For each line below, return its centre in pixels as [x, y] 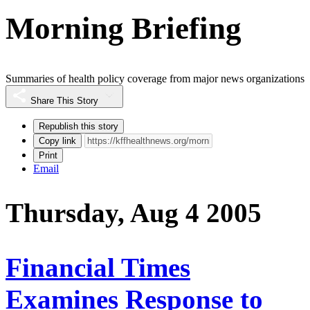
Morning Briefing [124, 28]
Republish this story [79, 127]
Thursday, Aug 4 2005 [134, 213]
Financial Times [98, 267]
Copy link [57, 141]
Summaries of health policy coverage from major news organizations [155, 79]
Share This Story [64, 101]
